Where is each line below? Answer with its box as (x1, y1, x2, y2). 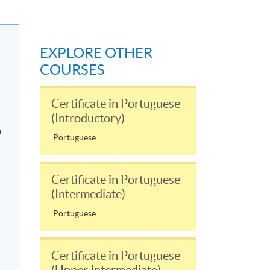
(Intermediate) (51, 187, 125, 201)
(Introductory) (51, 111, 125, 125)
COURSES (40, 61, 105, 78)
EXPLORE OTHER (40, 45, 152, 61)
